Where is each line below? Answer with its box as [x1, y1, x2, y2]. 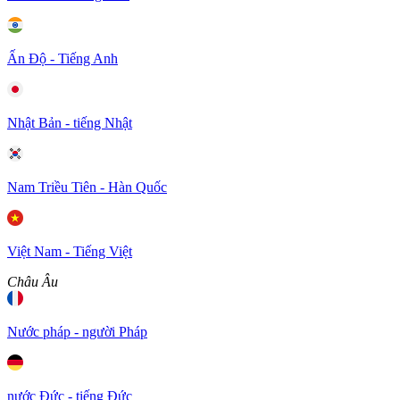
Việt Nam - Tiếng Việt [7, 244, 132, 259]
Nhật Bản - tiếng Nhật [7, 115, 132, 130]
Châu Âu [7, 274, 58, 289]
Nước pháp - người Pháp [7, 324, 147, 339]
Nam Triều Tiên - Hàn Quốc [7, 179, 167, 195]
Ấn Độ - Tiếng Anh [7, 51, 118, 66]
